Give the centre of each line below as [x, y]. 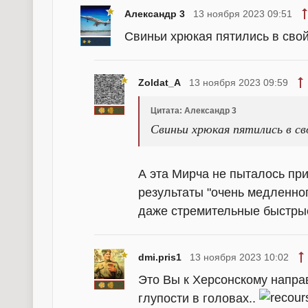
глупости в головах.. [199, 299]
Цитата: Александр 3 [194, 111]
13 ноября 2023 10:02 [239, 257]
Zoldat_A [159, 83]
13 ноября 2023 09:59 [239, 83]
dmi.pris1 [160, 257]
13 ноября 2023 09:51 [243, 14]
